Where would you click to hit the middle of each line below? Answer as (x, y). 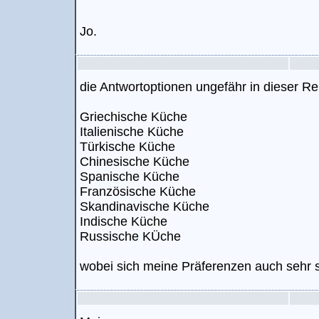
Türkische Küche (127, 147)
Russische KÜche (130, 236)
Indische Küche (124, 221)
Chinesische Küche (135, 162)
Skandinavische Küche (145, 206)
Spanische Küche (130, 177)
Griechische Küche (134, 117)
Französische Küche (138, 192)
